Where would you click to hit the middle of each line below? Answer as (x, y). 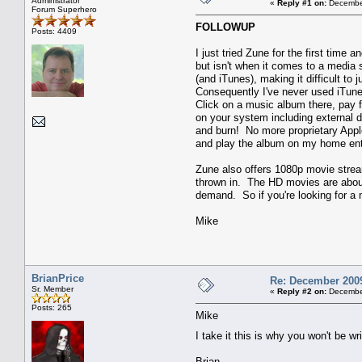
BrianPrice (58, 278)
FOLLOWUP (225, 27)
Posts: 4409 (54, 31)
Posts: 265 (52, 307)
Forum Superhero (64, 9)
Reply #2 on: (302, 291)
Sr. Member (53, 288)
